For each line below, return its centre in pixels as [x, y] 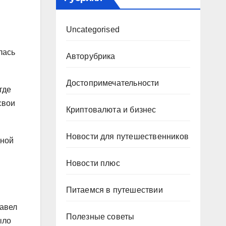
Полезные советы [100, 217]
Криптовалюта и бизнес [111, 110]
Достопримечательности [112, 83]
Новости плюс [93, 163]
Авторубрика [91, 56]
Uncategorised [93, 30]
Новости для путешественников [127, 136]
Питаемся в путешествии [114, 190]
